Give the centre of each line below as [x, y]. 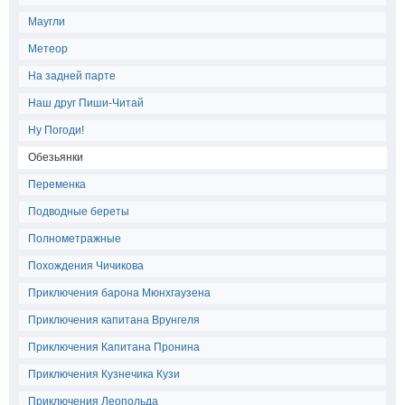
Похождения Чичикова [86, 266]
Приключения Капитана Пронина [114, 347]
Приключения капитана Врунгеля [114, 320]
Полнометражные [75, 239]
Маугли [47, 22]
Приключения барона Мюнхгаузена [119, 293]
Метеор [48, 49]
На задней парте [72, 76]
